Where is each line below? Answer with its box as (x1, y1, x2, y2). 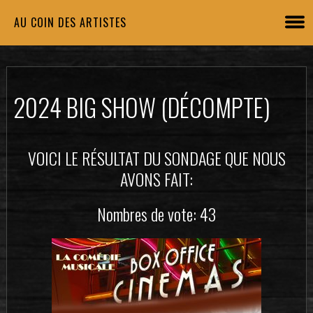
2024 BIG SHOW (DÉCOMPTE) (13, 89, 270, 125)
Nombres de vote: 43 (97, 201, 216, 226)
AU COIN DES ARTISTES (14, 14, 126, 31)
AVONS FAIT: (120, 166, 193, 191)
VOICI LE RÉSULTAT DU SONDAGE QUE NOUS (27, 145, 286, 170)
